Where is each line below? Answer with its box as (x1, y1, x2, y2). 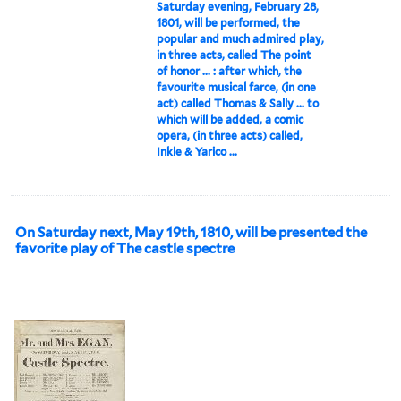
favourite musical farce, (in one (157, 80, 317, 94)
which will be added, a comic (157, 112, 304, 126)
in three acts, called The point (157, 47, 312, 62)
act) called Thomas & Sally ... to (157, 96, 320, 110)
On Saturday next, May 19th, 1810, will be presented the (15, 224, 367, 241)
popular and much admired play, (157, 31, 325, 46)
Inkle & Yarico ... (157, 144, 238, 158)
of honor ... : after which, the (157, 64, 303, 78)
